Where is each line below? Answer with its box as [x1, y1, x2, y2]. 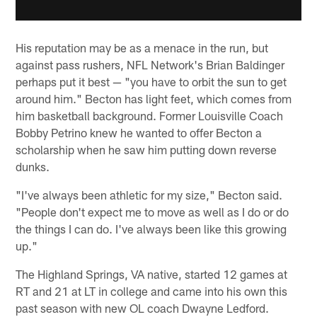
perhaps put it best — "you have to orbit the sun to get [16, 74, 287, 89]
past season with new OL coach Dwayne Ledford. [16, 301, 270, 316]
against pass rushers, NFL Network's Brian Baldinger [16, 57, 285, 72]
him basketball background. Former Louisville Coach [16, 108, 284, 123]
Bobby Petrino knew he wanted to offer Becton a [16, 125, 263, 140]
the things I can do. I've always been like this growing [16, 221, 287, 236]
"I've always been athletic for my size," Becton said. [16, 188, 283, 202]
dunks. [16, 159, 50, 174]
